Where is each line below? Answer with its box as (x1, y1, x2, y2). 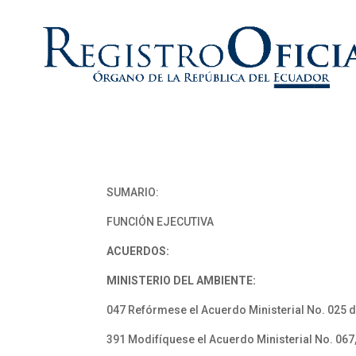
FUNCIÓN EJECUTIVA (106, 215, 215, 228)
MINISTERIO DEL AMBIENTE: (106, 274, 257, 287)
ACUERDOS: (106, 245, 170, 257)
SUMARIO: (106, 186, 160, 199)
